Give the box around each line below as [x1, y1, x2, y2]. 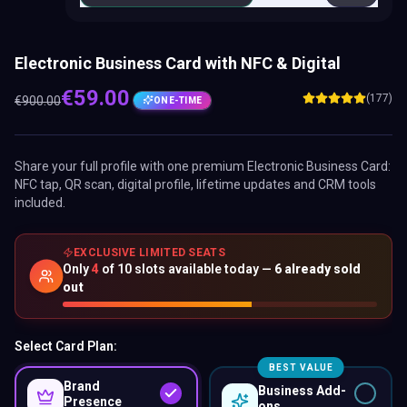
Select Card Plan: [15, 339, 117, 353]
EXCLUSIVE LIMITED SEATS [74, 246, 225, 259]
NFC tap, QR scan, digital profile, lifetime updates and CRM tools [15, 177, 376, 192]
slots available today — [132, 262, 274, 276]
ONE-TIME [154, 94, 202, 105]
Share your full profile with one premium [15, 159, 247, 174]
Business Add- [258, 383, 346, 398]
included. [15, 195, 65, 210]
